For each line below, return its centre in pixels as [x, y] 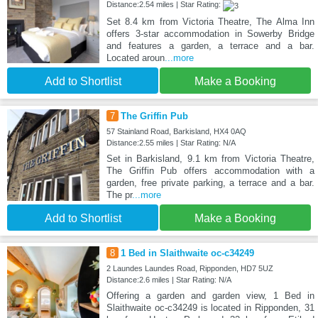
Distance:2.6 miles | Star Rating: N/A [169, 280]
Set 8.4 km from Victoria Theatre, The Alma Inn [210, 21]
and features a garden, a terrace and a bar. [210, 45]
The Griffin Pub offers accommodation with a [210, 170]
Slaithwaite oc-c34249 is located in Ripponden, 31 [210, 308]
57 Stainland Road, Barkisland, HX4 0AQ [176, 131]
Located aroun [135, 57]
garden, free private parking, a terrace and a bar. [210, 182]
